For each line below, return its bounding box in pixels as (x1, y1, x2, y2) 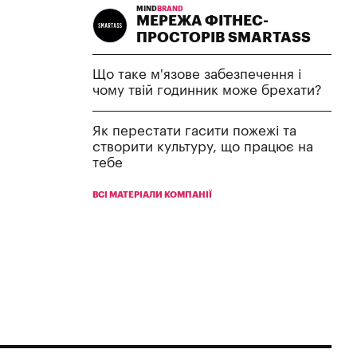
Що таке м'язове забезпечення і (92, 67, 301, 81)
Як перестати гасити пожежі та (92, 124, 296, 138)
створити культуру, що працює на (92, 139, 313, 154)
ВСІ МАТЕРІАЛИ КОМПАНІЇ (92, 190, 212, 199)
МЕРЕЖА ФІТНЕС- (136, 13, 269, 28)
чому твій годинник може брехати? (92, 83, 322, 97)
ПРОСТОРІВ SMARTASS (136, 29, 311, 45)
